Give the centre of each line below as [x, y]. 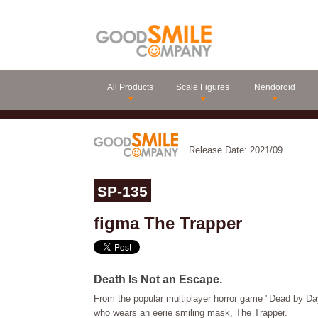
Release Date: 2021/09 [236, 150]
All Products [130, 87]
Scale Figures [202, 87]
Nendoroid [275, 87]
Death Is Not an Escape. [158, 279]
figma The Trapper [168, 223]
